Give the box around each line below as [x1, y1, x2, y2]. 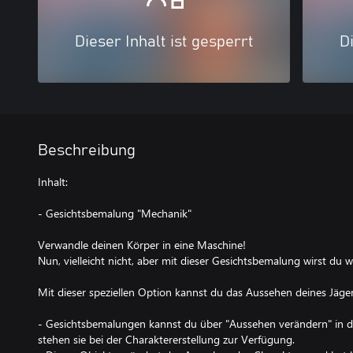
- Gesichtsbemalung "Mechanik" [38, 205, 191, 221]
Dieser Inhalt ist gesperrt [74, 33, 254, 50]
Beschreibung [38, 142, 136, 158]
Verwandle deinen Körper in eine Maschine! [38, 236, 246, 252]
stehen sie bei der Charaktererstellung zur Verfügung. [38, 331, 295, 347]
